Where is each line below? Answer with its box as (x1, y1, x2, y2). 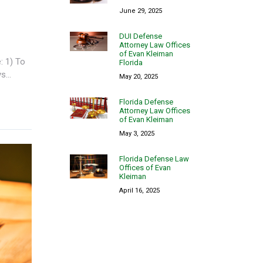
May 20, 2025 (119, 72, 159, 80)
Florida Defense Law (119, 154, 190, 163)
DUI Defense (119, 31, 163, 41)
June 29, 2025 (119, 6, 163, 15)
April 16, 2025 (119, 186, 160, 194)
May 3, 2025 (119, 129, 155, 137)
